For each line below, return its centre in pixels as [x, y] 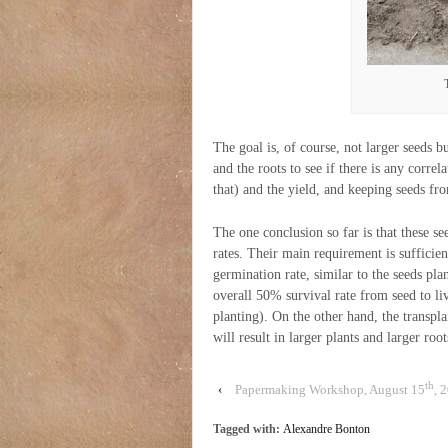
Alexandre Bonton [326, 428]
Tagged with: [248, 428]
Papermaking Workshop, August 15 [330, 389]
